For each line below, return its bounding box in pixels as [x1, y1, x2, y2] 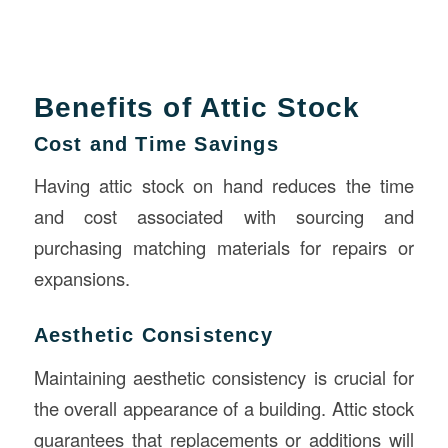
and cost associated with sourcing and [33, 203, 415, 230]
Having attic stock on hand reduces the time [33, 172, 415, 199]
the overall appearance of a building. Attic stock [33, 395, 415, 422]
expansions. [33, 265, 130, 292]
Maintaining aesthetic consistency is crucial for [33, 364, 415, 391]
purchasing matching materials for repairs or [33, 234, 415, 261]
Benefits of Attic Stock [33, 91, 361, 123]
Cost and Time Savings [33, 132, 279, 155]
